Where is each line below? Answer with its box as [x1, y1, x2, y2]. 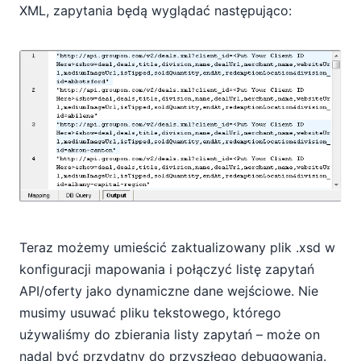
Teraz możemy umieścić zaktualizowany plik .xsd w [19, 239, 335, 256]
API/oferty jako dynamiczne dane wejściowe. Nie [19, 283, 318, 300]
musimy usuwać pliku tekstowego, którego [19, 305, 281, 322]
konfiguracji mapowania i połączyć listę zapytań [19, 261, 314, 278]
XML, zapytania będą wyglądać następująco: [19, 2, 292, 19]
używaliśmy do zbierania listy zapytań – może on [19, 326, 320, 343]
